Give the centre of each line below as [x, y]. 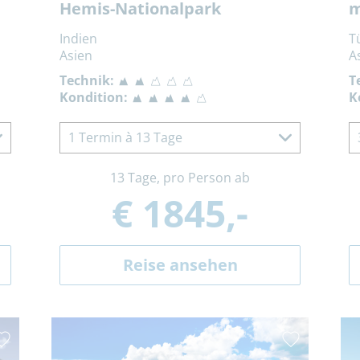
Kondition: [94, 98]
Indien [78, 39]
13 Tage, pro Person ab [180, 178]
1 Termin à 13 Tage [125, 138]
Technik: [87, 81]
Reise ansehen [180, 265]
